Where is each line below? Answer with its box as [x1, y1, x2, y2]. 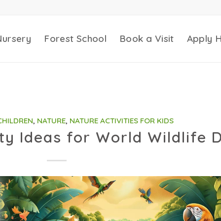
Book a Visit [119, 33, 174, 44]
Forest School [44, 33, 107, 44]
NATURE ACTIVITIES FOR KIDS [69, 116, 174, 125]
